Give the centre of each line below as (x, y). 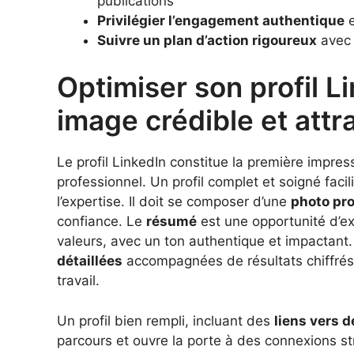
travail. (78, 281)
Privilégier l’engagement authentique (221, 20)
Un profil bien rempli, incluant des (166, 320)
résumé (171, 222)
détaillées (90, 261)
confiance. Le (102, 222)
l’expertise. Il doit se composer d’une (174, 202)
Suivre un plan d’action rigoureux (207, 40)
